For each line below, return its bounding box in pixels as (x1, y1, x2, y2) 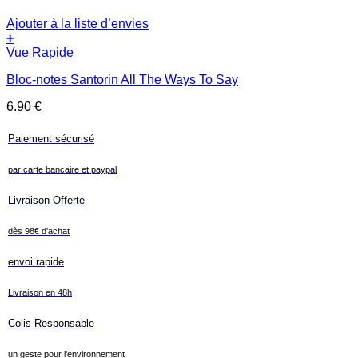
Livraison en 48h (8, 288, 72, 298)
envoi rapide (8, 256, 64, 268)
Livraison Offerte (8, 194, 85, 207)
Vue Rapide (6, 46, 74, 60)
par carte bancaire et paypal (8, 165, 117, 175)
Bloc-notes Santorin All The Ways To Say (6, 73, 238, 87)
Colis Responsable (8, 317, 94, 330)
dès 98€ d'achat (8, 226, 70, 237)
